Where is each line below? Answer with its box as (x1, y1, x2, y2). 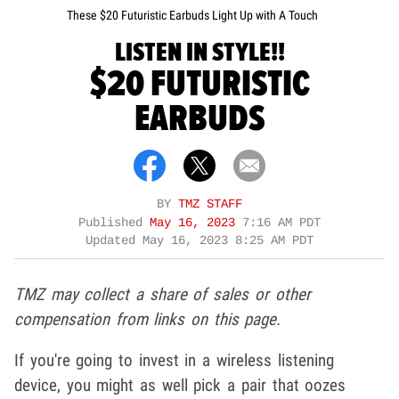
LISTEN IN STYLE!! (114, 37, 285, 70)
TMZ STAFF (178, 198, 242, 212)
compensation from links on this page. (14, 309, 281, 330)
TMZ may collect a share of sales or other (14, 284, 311, 305)
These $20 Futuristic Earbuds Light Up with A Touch (67, 8, 318, 23)
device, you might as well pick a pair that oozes (14, 375, 346, 396)
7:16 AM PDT (242, 216, 321, 231)
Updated (85, 234, 142, 248)
